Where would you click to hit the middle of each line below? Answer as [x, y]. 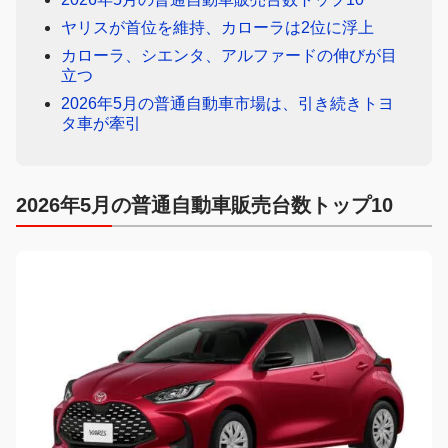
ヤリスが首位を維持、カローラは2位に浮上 [217, 28]
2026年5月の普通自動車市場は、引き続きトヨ [227, 104]
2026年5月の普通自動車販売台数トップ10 [204, 205]
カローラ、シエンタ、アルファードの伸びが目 [228, 56]
